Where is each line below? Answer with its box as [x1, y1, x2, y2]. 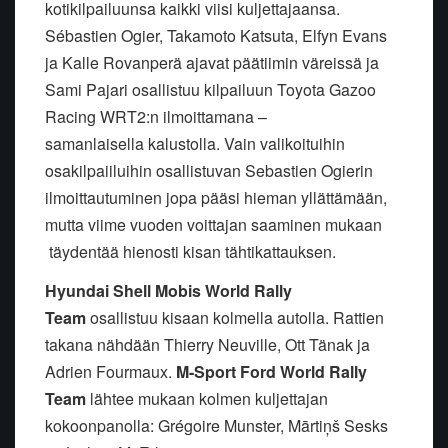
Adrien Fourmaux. [45, 360, 176, 384]
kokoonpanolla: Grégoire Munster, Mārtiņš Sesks [45, 414, 388, 438]
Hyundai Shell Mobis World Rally [45, 279, 292, 303]
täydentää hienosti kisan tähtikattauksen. [45, 240, 336, 264]
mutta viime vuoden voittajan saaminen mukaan [45, 213, 382, 237]
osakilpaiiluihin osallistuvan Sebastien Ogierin [45, 159, 373, 183]
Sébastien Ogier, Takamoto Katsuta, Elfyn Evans [45, 24, 387, 48]
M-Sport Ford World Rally [176, 360, 367, 384]
